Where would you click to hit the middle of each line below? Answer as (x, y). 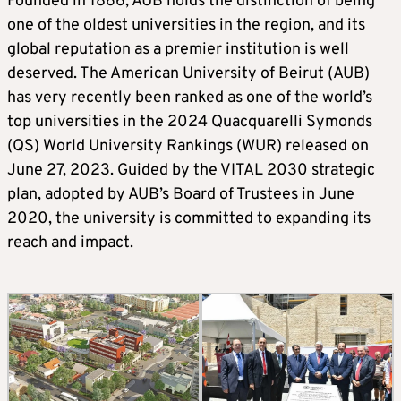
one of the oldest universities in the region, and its (186, 26)
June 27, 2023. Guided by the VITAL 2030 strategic (191, 171)
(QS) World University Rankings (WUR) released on (188, 147)
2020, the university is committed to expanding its (189, 219)
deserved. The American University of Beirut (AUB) (188, 74)
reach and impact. (70, 243)
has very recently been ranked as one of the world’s (190, 98)
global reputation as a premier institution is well (178, 50)
